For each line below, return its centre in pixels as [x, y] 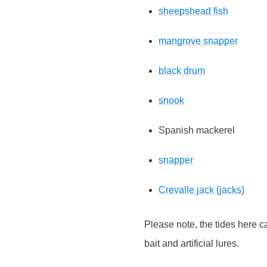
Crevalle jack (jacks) [201, 190]
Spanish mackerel [197, 130]
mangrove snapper [198, 41]
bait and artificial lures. [192, 243]
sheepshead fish [193, 11]
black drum [182, 70]
